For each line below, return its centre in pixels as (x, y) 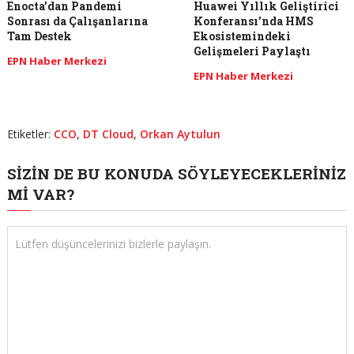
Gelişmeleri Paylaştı (252, 51)
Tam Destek (39, 36)
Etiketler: (30, 134)
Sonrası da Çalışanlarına (77, 21)
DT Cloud (108, 134)
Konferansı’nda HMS (254, 21)
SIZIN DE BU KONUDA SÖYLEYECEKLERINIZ (176, 173)
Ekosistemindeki (243, 36)
